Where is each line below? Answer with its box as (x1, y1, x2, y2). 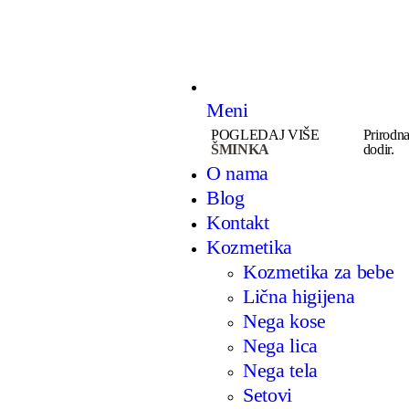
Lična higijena (242, 284, 355, 308)
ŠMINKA (210, 141, 270, 157)
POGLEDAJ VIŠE (210, 126, 320, 142)
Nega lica (242, 333, 319, 357)
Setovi (242, 383, 293, 406)
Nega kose (242, 309, 327, 332)
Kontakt (205, 210, 269, 234)
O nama (205, 161, 269, 184)
